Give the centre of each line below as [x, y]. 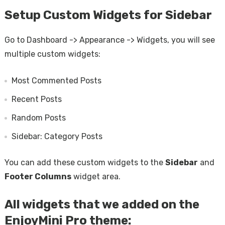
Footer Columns [38, 177]
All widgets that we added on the [102, 204]
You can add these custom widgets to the [85, 162]
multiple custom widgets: [52, 54]
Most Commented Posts [56, 81]
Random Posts [38, 118]
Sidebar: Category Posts [57, 136]
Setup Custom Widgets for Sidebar [108, 15]
